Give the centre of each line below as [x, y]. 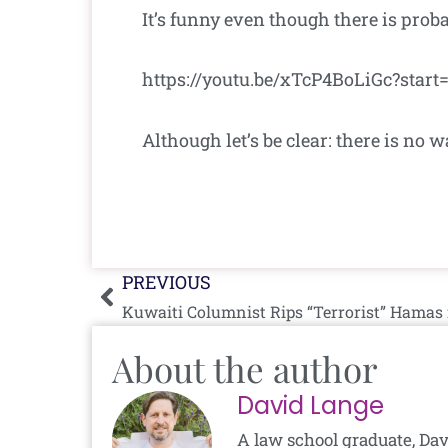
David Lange [310, 405]
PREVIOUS [166, 281]
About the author [245, 368]
